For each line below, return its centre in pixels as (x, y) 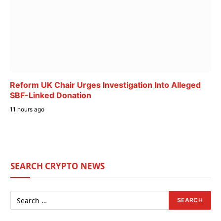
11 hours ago (27, 110)
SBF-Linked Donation (51, 95)
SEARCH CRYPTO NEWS (57, 166)
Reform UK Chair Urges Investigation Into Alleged (105, 85)
